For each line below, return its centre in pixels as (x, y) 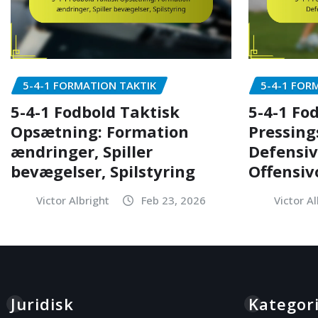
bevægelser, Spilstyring (103, 171)
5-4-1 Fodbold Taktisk (95, 111)
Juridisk (42, 303)
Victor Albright (73, 200)
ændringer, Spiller (82, 151)
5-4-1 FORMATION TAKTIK (89, 85)
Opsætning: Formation (100, 131)
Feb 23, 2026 (174, 200)
